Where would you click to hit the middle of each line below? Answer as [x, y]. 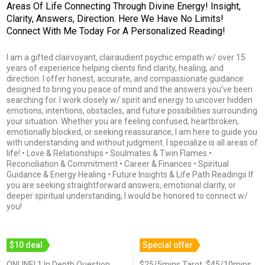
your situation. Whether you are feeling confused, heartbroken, [122, 121]
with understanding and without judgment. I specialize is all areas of [132, 143]
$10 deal [26, 245]
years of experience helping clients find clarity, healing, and [115, 68]
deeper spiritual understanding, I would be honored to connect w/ [127, 196]
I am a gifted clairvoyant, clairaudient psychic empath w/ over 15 [126, 57]
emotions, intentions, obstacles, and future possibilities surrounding [132, 111]
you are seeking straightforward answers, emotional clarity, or [121, 185]
